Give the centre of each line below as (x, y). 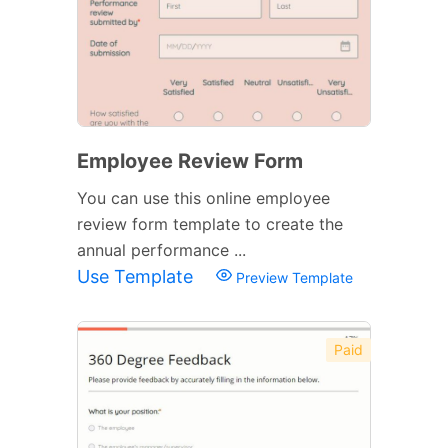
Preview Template (292, 277)
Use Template (137, 276)
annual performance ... (161, 249)
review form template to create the (210, 223)
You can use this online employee (203, 197)
